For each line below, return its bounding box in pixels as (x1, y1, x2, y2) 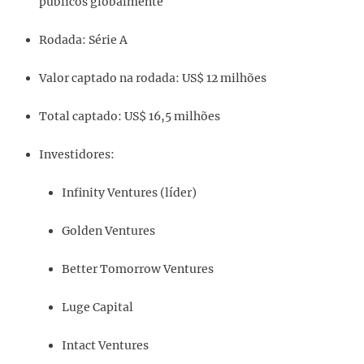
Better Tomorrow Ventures (62, 262, 214, 277)
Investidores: (39, 147, 115, 162)
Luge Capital (62, 300, 133, 315)
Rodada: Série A (39, 32, 128, 48)
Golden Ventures (62, 223, 155, 239)
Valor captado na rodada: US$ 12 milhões (39, 71, 266, 86)
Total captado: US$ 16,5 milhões (39, 109, 220, 124)
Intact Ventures (62, 338, 149, 353)
